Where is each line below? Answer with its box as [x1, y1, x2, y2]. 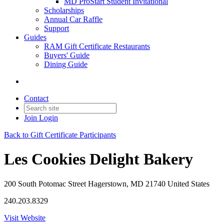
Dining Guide [44, 60, 87, 68]
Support [44, 24, 69, 32]
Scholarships [44, 6, 84, 14]
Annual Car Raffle [44, 15, 102, 23]
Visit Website [4, 213, 45, 222]
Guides [24, 33, 46, 41]
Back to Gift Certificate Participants [4, 130, 116, 139]
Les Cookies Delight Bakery [4, 150, 193, 168]
